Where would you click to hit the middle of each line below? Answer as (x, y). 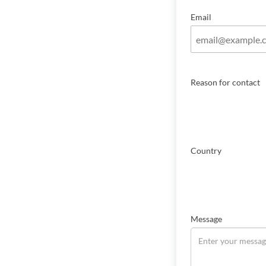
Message (206, 219)
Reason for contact (225, 82)
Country (206, 151)
